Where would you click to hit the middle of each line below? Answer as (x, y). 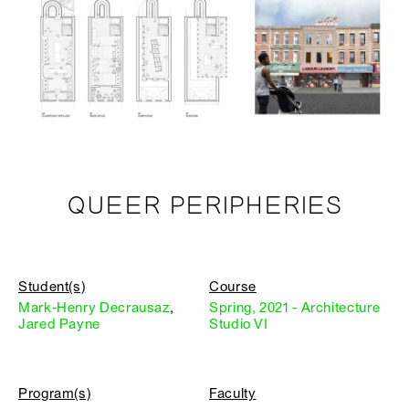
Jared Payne (59, 324)
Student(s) (52, 287)
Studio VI (239, 324)
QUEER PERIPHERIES (204, 206)
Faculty (233, 393)
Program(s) (55, 393)
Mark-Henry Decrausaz (94, 308)
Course (233, 287)
